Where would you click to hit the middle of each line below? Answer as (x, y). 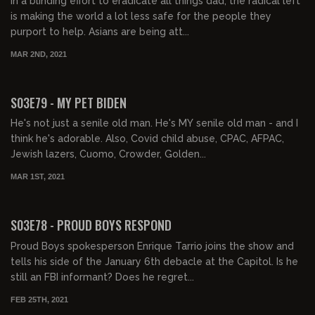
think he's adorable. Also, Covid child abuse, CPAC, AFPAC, (147, 139)
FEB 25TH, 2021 (39, 299)
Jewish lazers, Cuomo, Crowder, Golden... (108, 154)
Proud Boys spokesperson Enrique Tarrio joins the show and (152, 246)
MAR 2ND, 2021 (39, 54)
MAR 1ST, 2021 (38, 176)
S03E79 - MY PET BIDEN (69, 102)
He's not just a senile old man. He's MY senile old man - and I (154, 123)
